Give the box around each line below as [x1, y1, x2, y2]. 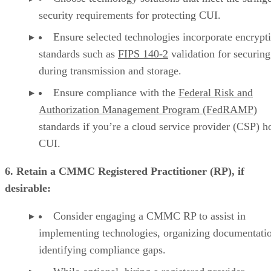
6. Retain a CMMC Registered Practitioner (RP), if [5, 165, 244, 177]
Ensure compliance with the [53, 86, 178, 99]
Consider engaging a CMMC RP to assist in [53, 209, 246, 222]
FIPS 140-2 [118, 47, 168, 60]
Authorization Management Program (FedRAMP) [39, 103, 257, 116]
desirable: [5, 181, 51, 194]
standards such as [39, 47, 118, 60]
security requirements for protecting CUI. [39, 8, 221, 21]
